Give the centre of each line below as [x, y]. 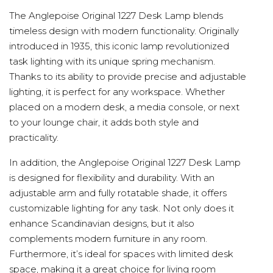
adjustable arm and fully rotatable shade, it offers [118, 193]
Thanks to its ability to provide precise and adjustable [128, 77]
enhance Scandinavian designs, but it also [102, 224]
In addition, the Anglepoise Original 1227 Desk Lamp [125, 163]
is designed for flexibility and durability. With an [112, 178]
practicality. [34, 138]
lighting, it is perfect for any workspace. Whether [117, 92]
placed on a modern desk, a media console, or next [124, 107]
